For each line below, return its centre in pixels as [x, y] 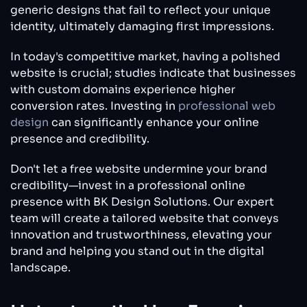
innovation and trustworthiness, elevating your [141, 234]
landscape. [40, 267]
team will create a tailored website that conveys [145, 218]
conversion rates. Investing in [94, 106]
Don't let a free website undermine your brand [139, 169]
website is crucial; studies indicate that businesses [153, 73]
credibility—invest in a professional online [128, 185]
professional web [227, 106]
